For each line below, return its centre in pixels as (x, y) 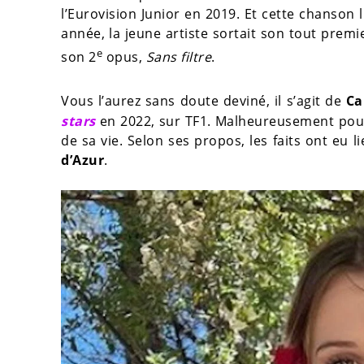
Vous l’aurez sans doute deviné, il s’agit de (204, 101)
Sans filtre (178, 57)
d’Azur (82, 160)
